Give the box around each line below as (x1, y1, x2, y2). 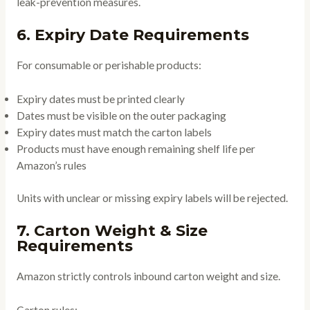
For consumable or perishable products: (16, 58, 201, 71)
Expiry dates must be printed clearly (16, 92, 185, 105)
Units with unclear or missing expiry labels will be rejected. (16, 191, 288, 204)
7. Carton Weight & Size (16, 221, 208, 240)
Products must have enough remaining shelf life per (16, 142, 255, 155)
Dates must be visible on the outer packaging (16, 109, 226, 122)
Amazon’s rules (16, 158, 86, 172)
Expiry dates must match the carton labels (16, 125, 212, 138)
